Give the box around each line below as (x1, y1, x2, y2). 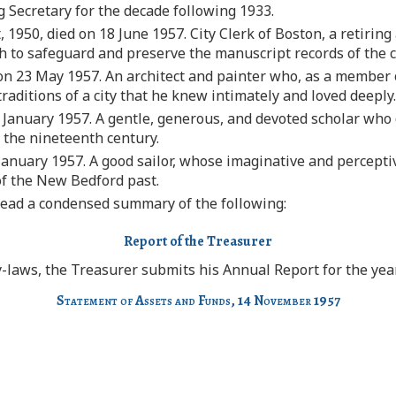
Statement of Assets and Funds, (56, 291, 235, 311)
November (253, 291, 311, 311)
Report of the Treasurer (124, 232, 272, 252)
